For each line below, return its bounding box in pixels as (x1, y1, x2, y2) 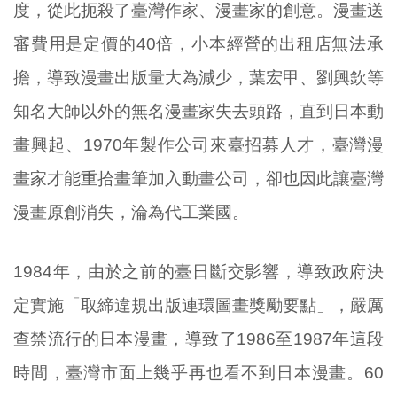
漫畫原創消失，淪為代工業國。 (13, 203, 249, 222)
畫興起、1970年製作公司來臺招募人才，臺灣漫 (13, 136, 384, 155)
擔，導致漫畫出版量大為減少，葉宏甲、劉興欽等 (13, 68, 384, 88)
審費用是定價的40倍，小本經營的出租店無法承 (13, 35, 384, 54)
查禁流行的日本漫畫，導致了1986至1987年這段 (13, 330, 384, 349)
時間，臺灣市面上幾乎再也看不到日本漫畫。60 (13, 363, 384, 383)
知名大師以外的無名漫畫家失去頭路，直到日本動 (13, 102, 384, 121)
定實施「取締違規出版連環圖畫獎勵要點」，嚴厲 (13, 296, 384, 315)
